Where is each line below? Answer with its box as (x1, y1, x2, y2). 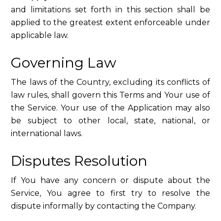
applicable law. (11, 31, 69, 40)
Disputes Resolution (11, 152, 148, 169)
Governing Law (11, 54, 117, 71)
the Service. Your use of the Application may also (11, 103, 210, 112)
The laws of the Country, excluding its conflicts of (11, 77, 210, 87)
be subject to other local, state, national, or (11, 116, 210, 125)
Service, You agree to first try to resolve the (11, 188, 210, 198)
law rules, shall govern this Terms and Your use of (11, 90, 210, 100)
